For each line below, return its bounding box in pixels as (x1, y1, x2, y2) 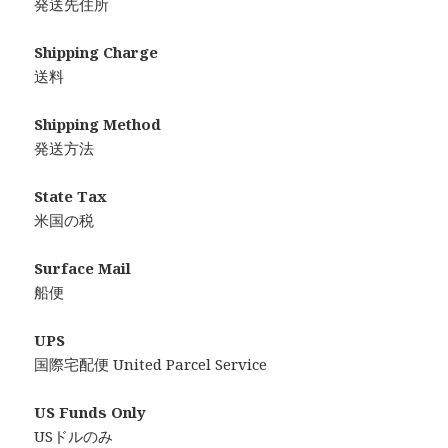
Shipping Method (34, 114, 162, 135)
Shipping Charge (34, 42, 159, 63)
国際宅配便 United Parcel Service (34, 354, 268, 375)
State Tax (34, 186, 108, 207)
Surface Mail (34, 258, 132, 279)
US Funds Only (34, 402, 147, 423)
